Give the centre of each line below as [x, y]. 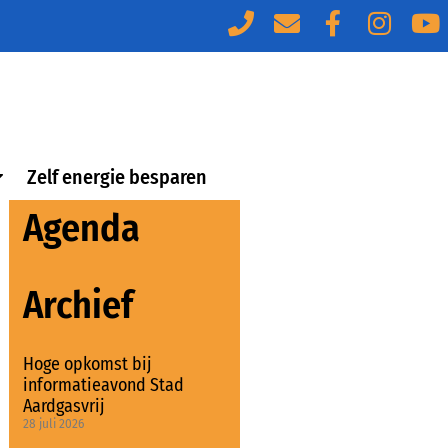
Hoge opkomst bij [87, 364]
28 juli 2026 [53, 424]
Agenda [81, 228]
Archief [77, 305]
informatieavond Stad [103, 385]
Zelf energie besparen [117, 177]
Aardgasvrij [63, 406]
